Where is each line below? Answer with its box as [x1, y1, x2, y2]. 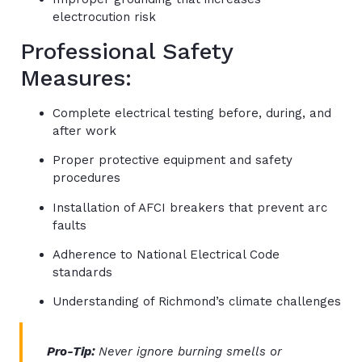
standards [53, 264, 112, 280]
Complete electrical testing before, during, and [53, 105, 331, 120]
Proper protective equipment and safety [53, 153, 293, 168]
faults [53, 217, 86, 233]
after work [53, 123, 116, 138]
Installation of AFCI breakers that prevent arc [53, 200, 327, 215]
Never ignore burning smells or [99, 343, 282, 359]
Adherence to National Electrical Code [53, 246, 280, 262]
